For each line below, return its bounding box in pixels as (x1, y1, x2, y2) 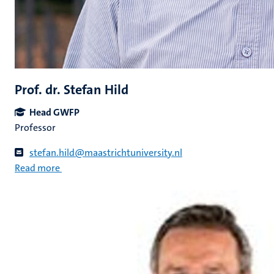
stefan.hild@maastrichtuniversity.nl (29, 146, 182, 159)
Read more (15, 161, 60, 174)
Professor (15, 121, 56, 134)
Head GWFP (29, 106, 80, 119)
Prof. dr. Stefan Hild (15, 81, 128, 98)
